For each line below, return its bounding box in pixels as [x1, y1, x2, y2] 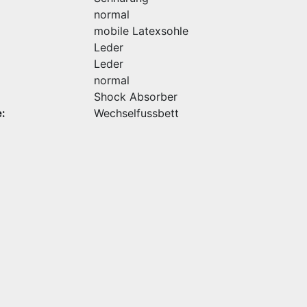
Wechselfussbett [94, 106, 179, 120]
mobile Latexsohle [94, 24, 188, 38]
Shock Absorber [94, 90, 177, 103]
